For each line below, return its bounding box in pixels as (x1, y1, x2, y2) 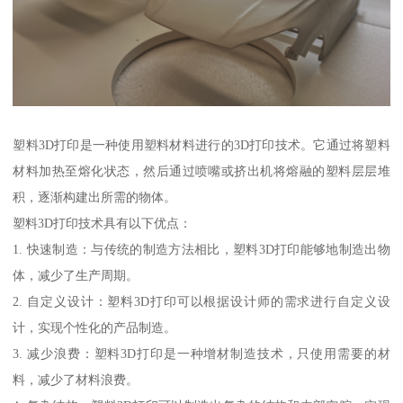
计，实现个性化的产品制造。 (13, 319, 177, 335)
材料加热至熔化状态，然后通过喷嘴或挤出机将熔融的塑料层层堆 (13, 163, 390, 178)
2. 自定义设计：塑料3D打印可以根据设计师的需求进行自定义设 (13, 293, 390, 309)
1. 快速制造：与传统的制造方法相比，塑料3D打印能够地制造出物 (13, 241, 390, 256)
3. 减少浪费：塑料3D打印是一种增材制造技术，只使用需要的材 (13, 345, 390, 361)
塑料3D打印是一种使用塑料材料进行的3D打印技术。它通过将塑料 (13, 137, 390, 152)
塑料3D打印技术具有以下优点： (13, 215, 193, 230)
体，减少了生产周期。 (13, 267, 139, 282)
